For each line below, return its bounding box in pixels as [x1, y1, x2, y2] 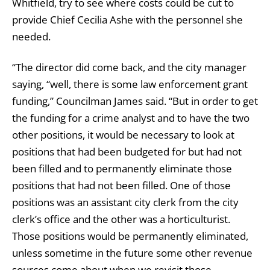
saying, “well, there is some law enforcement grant [12, 77, 248, 91]
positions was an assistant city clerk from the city [12, 195, 239, 209]
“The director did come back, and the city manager [12, 60, 246, 74]
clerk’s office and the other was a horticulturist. [12, 212, 230, 226]
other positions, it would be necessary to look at [12, 127, 234, 142]
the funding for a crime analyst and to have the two [12, 110, 250, 125]
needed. [12, 30, 51, 44]
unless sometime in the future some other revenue [12, 245, 253, 260]
